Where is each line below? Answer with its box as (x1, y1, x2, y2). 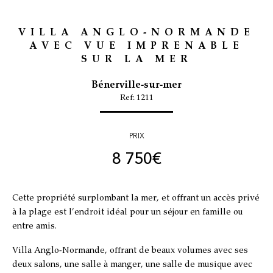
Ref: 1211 (119, 92, 154, 104)
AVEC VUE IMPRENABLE (29, 40, 244, 54)
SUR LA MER (80, 54, 193, 67)
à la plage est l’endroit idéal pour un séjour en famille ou (12, 207, 243, 218)
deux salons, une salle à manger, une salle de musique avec (12, 258, 252, 271)
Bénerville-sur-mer (91, 79, 182, 92)
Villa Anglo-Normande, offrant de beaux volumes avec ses (12, 244, 248, 257)
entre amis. (12, 221, 57, 232)
